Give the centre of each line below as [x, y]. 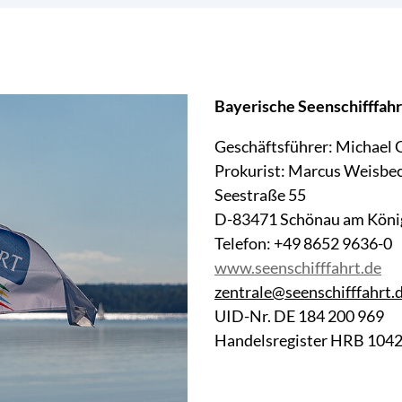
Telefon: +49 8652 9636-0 [303, 243]
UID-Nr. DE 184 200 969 [299, 315]
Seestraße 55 [260, 194]
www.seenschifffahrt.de [298, 267]
